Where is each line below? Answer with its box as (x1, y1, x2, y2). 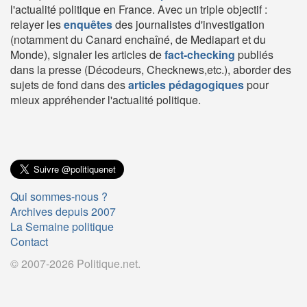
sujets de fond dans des (10, 77, 128, 93)
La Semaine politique (10, 219, 114, 235)
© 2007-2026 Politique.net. (10, 256, 140, 272)
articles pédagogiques (128, 77, 244, 93)
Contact (10, 234, 48, 250)
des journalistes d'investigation (112, 16, 265, 33)
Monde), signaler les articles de (10, 47, 164, 63)
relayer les (10, 16, 64, 33)
